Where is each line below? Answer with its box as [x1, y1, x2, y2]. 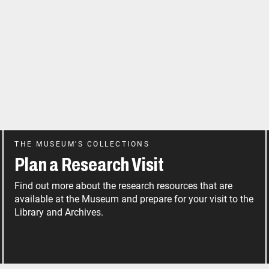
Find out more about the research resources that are [14, 180, 233, 192]
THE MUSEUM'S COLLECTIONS [14, 139, 150, 148]
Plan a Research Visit [14, 154, 165, 175]
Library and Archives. [14, 206, 104, 218]
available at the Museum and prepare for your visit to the [14, 193, 254, 205]
